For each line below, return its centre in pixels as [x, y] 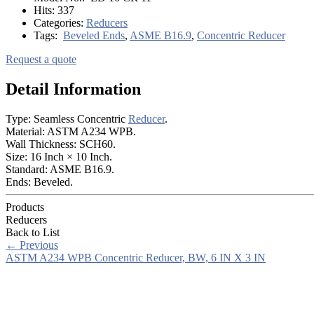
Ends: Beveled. [39, 182]
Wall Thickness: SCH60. [61, 144]
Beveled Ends [94, 35]
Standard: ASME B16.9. [60, 169]
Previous [37, 245]
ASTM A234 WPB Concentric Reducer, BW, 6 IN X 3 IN [136, 257]
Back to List [33, 232]
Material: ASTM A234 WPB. [71, 131]
